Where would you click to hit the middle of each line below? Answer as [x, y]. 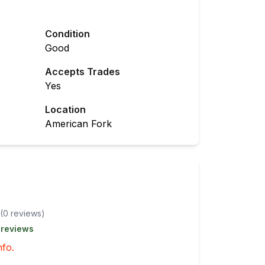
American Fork [78, 124]
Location [65, 109]
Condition [67, 34]
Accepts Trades [83, 72]
